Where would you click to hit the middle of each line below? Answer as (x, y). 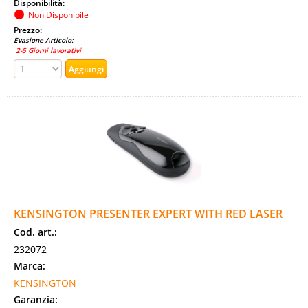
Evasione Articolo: (44, 40)
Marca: (30, 266)
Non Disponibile (58, 14)
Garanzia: (36, 299)
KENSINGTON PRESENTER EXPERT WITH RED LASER (148, 214)
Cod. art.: (35, 232)
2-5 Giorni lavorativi (47, 50)
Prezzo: (29, 30)
